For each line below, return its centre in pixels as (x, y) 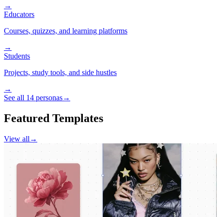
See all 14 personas (33, 98)
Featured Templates (54, 118)
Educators (19, 15)
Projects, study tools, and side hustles (60, 73)
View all (17, 139)
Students (17, 56)
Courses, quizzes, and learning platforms (66, 31)
